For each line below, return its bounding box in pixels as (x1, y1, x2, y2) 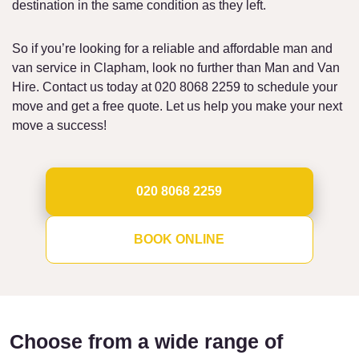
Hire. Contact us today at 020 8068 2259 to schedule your (12, 79, 337, 94)
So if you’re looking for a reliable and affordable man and (12, 41, 333, 55)
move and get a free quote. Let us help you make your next (12, 99, 342, 113)
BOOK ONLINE (134, 232, 225, 246)
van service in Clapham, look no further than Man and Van (12, 60, 340, 75)
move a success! (12, 118, 107, 132)
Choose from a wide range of (10, 329, 283, 353)
